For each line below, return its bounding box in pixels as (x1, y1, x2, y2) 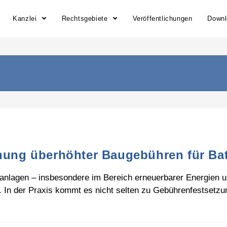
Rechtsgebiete (61, 15, 110, 22)
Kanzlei (13, 15, 39, 22)
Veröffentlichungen (132, 15, 193, 22)
